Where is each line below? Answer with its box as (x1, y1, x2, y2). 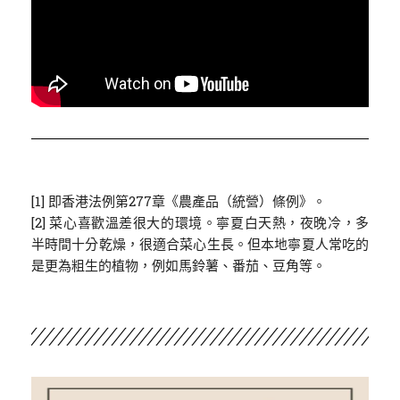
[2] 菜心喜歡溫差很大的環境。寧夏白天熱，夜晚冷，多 (30, 213, 370, 232)
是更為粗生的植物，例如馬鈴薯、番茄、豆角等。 (30, 256, 326, 275)
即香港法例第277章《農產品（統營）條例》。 (47, 192, 326, 211)
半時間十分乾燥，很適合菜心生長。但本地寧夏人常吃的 (30, 235, 370, 254)
